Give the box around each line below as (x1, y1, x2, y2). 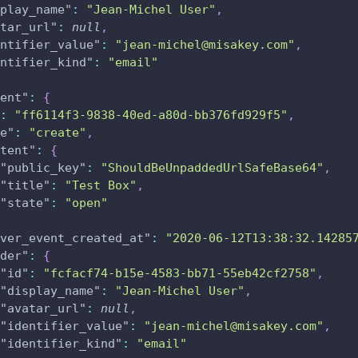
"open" (65, 196, 108, 210)
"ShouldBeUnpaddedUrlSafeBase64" (101, 161, 324, 175)
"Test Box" (65, 178, 137, 193)
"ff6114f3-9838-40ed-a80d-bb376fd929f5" (14, 108, 288, 122)
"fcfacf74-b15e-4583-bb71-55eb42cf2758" (43, 266, 316, 280)
